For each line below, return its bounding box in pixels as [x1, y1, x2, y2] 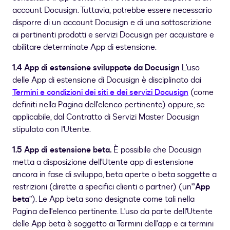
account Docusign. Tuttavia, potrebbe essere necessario [12, 5, 212, 16]
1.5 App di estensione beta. [12, 144, 111, 156]
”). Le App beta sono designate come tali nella [29, 194, 195, 205]
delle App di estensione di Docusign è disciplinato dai [12, 74, 201, 86]
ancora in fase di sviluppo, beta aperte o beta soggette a [12, 169, 217, 181]
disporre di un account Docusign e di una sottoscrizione [12, 17, 212, 29]
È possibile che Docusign [111, 144, 202, 156]
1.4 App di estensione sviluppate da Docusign [12, 62, 180, 74]
